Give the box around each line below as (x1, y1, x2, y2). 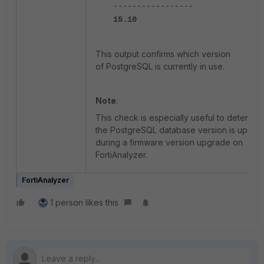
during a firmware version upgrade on (95, 137, 243, 147)
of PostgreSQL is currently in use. (95, 61, 225, 71)
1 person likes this (50, 197, 118, 207)
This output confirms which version (95, 49, 230, 59)
